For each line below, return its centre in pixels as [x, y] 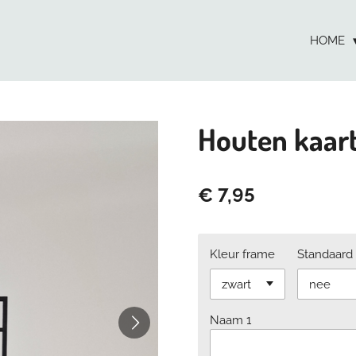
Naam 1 [230, 321]
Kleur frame [242, 254]
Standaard [325, 254]
